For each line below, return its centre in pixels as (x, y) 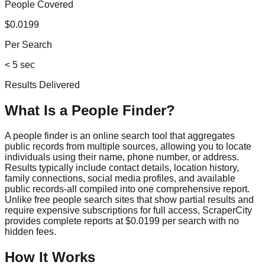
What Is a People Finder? (90, 110)
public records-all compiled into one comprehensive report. (127, 189)
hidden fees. (30, 231)
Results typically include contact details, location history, (122, 167)
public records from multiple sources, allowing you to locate (128, 146)
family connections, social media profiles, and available (120, 178)
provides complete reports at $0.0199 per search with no (122, 221)
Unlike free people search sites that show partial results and (129, 199)
